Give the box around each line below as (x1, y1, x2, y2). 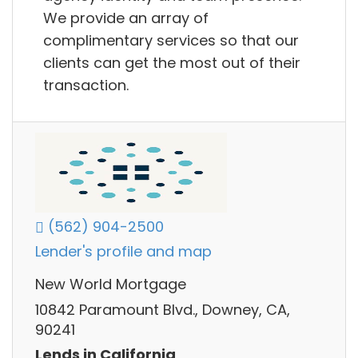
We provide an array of (43, 7, 209, 28)
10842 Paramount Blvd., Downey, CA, (35, 299, 290, 320)
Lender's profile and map (35, 241, 212, 262)
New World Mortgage (35, 274, 186, 295)
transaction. (43, 74, 129, 95)
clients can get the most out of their (43, 52, 300, 73)
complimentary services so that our (43, 30, 299, 50)
